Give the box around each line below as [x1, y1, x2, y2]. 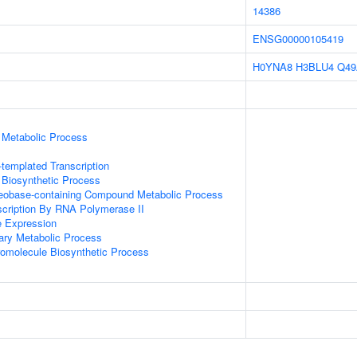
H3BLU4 [296, 59, 334, 74]
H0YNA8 [253, 59, 292, 74]
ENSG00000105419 [253, 31, 343, 46]
